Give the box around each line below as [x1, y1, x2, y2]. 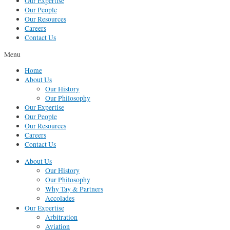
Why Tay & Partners [45, 184, 103, 194]
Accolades [45, 194, 74, 203]
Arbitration [45, 213, 78, 222]
